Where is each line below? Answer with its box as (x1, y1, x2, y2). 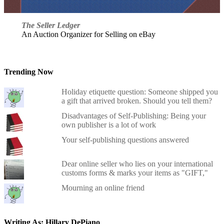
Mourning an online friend (61, 183, 144, 192)
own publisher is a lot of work (61, 120, 156, 129)
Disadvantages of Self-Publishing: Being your (61, 111, 206, 120)
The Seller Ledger (21, 20, 80, 29)
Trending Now (4, 67, 53, 76)
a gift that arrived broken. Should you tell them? (61, 96, 212, 105)
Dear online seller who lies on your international (61, 159, 213, 168)
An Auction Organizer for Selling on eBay (21, 29, 155, 38)
